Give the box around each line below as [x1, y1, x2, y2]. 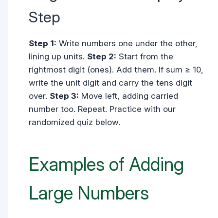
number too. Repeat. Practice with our [29, 104, 176, 114]
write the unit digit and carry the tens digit [29, 78, 193, 88]
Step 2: [87, 52, 117, 62]
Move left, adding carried [79, 91, 179, 101]
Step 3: [50, 91, 79, 101]
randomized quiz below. [29, 117, 121, 127]
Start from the [116, 52, 174, 62]
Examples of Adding [29, 153, 184, 175]
